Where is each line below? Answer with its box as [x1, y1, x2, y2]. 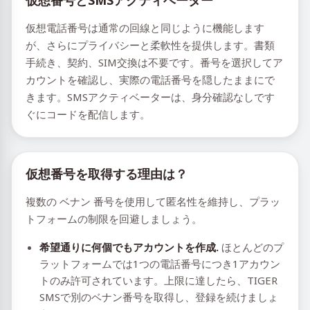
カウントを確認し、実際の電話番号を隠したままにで [26, 73, 275, 86]
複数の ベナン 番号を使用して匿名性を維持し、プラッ [26, 194, 280, 208]
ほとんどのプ [219, 240, 284, 254]
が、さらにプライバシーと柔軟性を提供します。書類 [26, 38, 275, 52]
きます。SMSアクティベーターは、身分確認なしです [26, 90, 275, 104]
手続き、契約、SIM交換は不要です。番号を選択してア [26, 55, 283, 69]
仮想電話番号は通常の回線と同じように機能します [26, 21, 264, 35]
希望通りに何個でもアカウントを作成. [39, 240, 219, 254]
